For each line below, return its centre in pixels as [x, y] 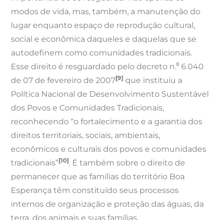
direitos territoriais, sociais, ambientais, [86, 136]
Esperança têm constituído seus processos [95, 191]
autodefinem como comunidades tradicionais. [102, 53]
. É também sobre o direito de [127, 163]
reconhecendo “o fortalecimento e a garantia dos [107, 122]
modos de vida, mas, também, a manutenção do [106, 12]
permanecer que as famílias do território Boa [98, 177]
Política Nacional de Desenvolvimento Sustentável [110, 94]
